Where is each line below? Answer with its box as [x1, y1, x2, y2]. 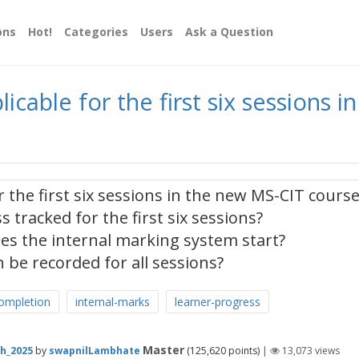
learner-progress [175, 294, 260, 309]
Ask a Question [185, 24, 273, 39]
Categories [64, 24, 128, 39]
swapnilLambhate [49, 344, 140, 357]
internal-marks [75, 294, 150, 309]
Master [143, 342, 184, 357]
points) [226, 344, 260, 357]
